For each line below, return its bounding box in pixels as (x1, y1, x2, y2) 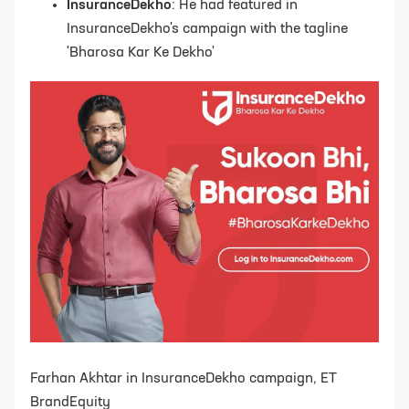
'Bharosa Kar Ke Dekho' (67, 45, 215, 60)
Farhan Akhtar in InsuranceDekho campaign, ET (30, 372, 337, 387)
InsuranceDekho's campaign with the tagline (67, 21, 348, 37)
